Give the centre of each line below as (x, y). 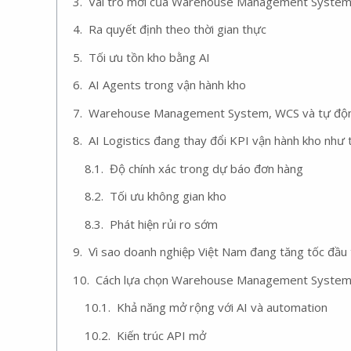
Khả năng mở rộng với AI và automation (222, 307)
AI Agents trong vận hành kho (167, 85)
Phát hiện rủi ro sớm (164, 224)
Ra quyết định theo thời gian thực (177, 29)
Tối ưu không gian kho (168, 196)
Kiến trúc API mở (161, 335)
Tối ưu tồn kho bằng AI (149, 57)
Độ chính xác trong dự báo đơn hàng (206, 168)
